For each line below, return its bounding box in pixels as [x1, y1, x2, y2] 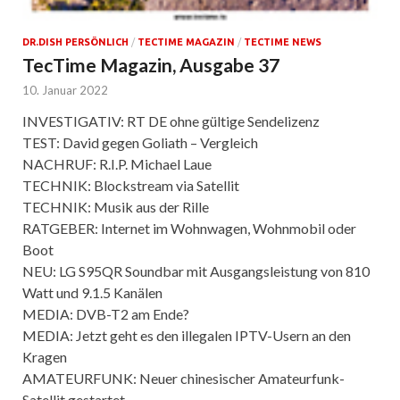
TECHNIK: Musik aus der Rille [22, 198, 209, 216]
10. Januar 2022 [22, 83, 108, 98]
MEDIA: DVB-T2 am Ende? [22, 305, 189, 323]
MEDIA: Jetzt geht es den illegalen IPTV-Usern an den [22, 327, 351, 345]
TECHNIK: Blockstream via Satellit [22, 177, 239, 195]
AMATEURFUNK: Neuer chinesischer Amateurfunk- [22, 370, 345, 387]
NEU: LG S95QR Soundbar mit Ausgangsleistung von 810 [22, 262, 370, 280]
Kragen [22, 348, 67, 366]
